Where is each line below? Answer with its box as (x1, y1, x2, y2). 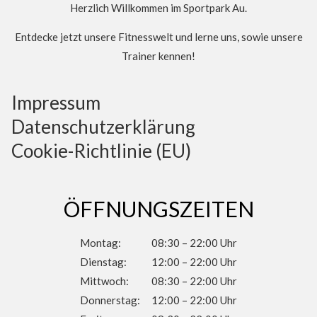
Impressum (11, 91, 100, 114)
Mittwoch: (80, 274, 129, 287)
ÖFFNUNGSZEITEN (63, 195, 254, 221)
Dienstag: (80, 255, 127, 268)
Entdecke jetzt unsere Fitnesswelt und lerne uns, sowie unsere (14, 30, 303, 44)
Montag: (80, 236, 121, 249)
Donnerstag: (80, 293, 140, 306)
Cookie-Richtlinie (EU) (11, 139, 191, 162)
